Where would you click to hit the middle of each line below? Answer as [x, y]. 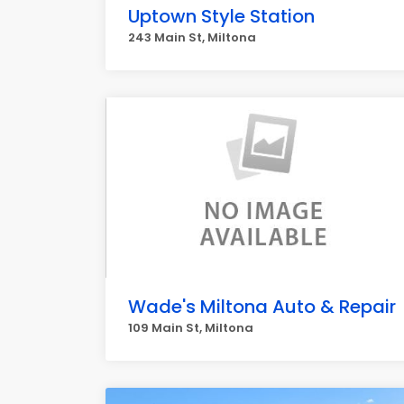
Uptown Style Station [221, 16]
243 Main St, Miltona [192, 37]
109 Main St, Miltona [191, 328]
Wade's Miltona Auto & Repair [262, 307]
